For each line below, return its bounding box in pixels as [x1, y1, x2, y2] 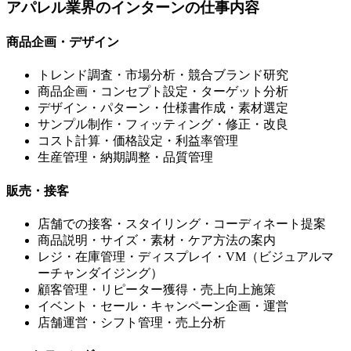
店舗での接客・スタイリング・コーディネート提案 [38, 216, 326, 230]
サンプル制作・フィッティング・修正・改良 [38, 118, 288, 132]
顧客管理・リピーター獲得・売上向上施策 [38, 282, 276, 296]
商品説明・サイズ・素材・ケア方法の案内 [38, 233, 276, 247]
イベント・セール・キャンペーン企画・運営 [38, 299, 288, 313]
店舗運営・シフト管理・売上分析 [38, 315, 226, 329]
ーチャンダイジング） [38, 266, 163, 280]
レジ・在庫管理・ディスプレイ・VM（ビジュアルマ [38, 249, 334, 263]
